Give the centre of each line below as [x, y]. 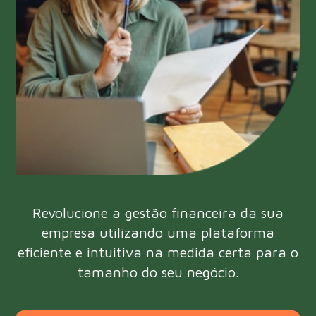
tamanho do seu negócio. [158, 272]
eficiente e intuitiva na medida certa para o [158, 252]
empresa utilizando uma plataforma [158, 232]
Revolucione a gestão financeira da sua [158, 212]
